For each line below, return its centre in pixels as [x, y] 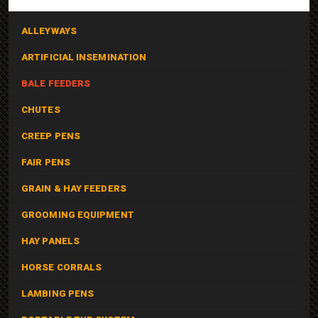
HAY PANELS [50, 241]
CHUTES [41, 109]
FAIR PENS [46, 162]
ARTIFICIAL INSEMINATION [84, 57]
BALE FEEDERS [56, 83]
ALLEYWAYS [49, 31]
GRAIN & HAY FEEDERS [74, 188]
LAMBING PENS [58, 293]
